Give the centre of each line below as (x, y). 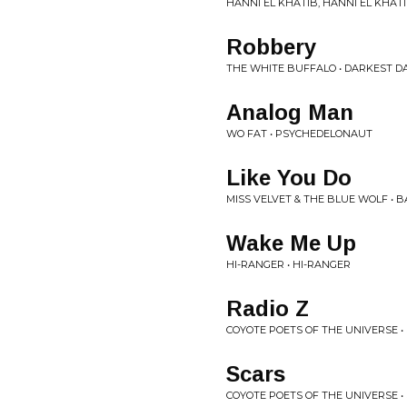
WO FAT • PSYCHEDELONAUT (299, 134)
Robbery (271, 47)
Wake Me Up (291, 243)
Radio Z (268, 308)
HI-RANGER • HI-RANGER (288, 264)
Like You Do (289, 178)
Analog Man (290, 112)
